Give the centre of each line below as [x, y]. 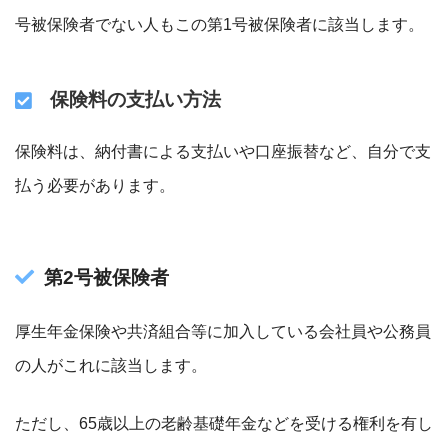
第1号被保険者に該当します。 [315, 24]
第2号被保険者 [106, 277]
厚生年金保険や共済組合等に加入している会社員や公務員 [223, 332]
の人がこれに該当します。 [111, 366]
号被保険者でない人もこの [111, 24]
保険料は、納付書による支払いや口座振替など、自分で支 [223, 151]
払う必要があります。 [95, 185]
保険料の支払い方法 [135, 100]
